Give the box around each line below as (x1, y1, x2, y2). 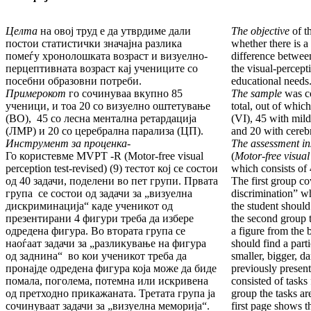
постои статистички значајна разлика (6, 37, 182, 50)
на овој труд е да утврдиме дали (37, 25, 191, 37)
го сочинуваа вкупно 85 (69, 87, 183, 100)
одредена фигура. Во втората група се (6, 225, 185, 237)
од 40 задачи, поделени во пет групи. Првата (6, 175, 218, 187)
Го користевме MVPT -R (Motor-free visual (6, 150, 203, 162)
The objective (231, 25, 289, 37)
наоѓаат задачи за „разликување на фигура (6, 237, 206, 250)
